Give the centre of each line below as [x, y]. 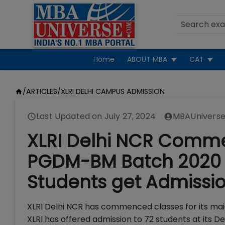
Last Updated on [70, 116]
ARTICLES [41, 91]
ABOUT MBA [147, 59]
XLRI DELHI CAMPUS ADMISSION [113, 91]
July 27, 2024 [130, 116]
